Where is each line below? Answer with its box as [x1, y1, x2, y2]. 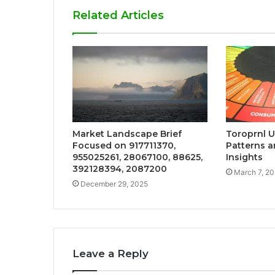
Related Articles [72, 9, 164, 23]
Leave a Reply [72, 247, 149, 260]
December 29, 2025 [80, 179, 148, 189]
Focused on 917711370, [72, 140, 176, 152]
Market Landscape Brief [72, 128, 182, 140]
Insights [225, 152, 263, 163]
